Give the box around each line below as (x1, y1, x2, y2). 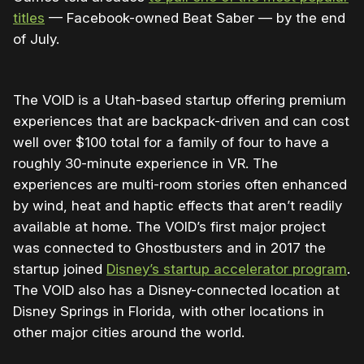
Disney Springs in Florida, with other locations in (13, 303, 324, 320)
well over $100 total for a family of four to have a (13, 134, 329, 151)
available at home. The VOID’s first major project (13, 219, 326, 236)
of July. (13, 31, 59, 48)
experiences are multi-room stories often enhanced (13, 176, 347, 193)
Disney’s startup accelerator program (106, 261, 347, 278)
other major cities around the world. (13, 324, 245, 341)
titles (13, 10, 45, 27)
